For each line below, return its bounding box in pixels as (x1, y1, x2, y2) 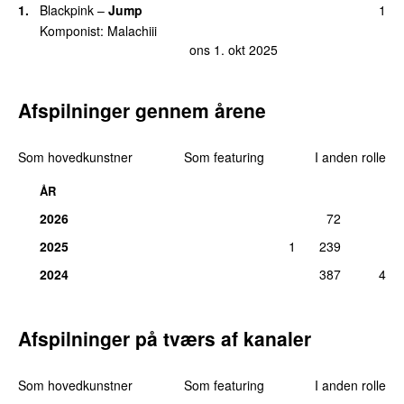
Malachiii (107, 22, 157, 41)
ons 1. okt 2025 (189, 40, 278, 59)
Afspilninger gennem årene (18, 96, 266, 124)
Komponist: (40, 22, 107, 41)
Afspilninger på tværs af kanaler (18, 324, 311, 352)
